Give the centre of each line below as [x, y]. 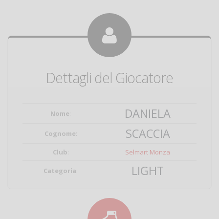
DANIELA [148, 113]
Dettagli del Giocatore [109, 77]
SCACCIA [148, 133]
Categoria [60, 171]
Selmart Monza [148, 152]
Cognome [60, 133]
